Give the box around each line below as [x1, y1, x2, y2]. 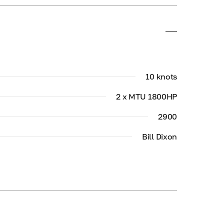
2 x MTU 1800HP [116, 91, 177, 101]
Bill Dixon [142, 131, 177, 141]
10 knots [145, 71, 177, 81]
